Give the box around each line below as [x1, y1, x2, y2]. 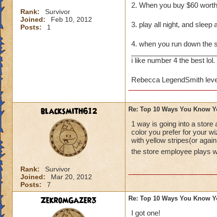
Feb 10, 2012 [51, 15, 92, 23]
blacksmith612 [40, 106, 97, 117]
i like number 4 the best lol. [131, 56, 215, 64]
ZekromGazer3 [41, 195, 97, 206]
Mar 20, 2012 [51, 173, 92, 181]
